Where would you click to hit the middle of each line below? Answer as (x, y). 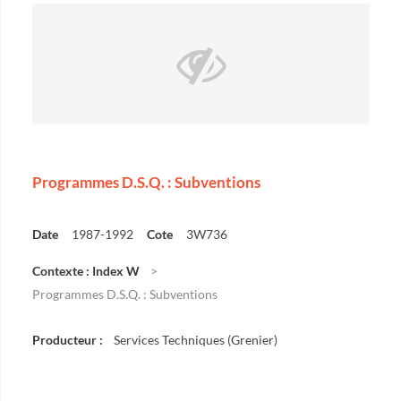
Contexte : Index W (86, 271)
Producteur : (68, 340)
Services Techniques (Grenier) (196, 340)
